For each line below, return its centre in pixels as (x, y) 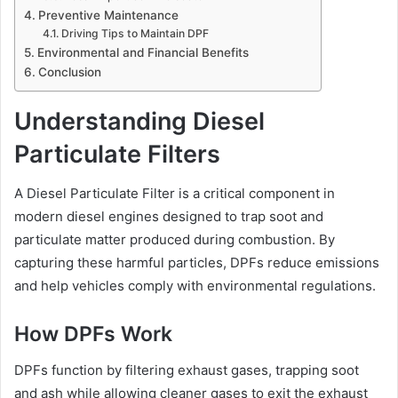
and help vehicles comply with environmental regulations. (195, 286)
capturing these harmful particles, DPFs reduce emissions (197, 263)
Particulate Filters (117, 154)
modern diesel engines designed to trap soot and (169, 217)
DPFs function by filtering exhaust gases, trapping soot (187, 370)
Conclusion (69, 72)
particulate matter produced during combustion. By (175, 240)
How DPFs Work (93, 334)
